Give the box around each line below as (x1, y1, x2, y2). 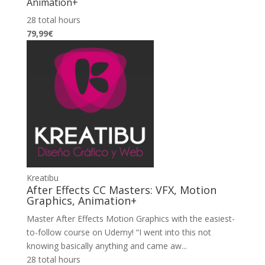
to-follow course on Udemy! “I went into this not (26, 226, 211, 238)
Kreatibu (26, 172, 59, 183)
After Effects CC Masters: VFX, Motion (26, 182, 216, 197)
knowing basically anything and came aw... (26, 240, 187, 251)
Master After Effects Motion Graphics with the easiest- (26, 212, 235, 224)
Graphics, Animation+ (26, 193, 137, 208)
